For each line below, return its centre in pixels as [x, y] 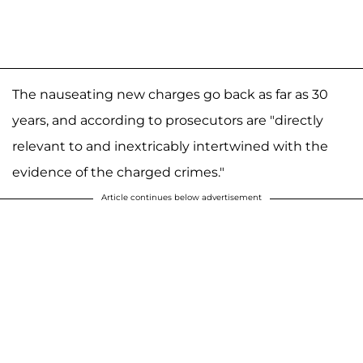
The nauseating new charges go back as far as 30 [170, 94]
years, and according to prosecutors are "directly [168, 120]
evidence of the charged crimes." [118, 172]
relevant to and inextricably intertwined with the [170, 146]
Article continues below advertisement [181, 197]
